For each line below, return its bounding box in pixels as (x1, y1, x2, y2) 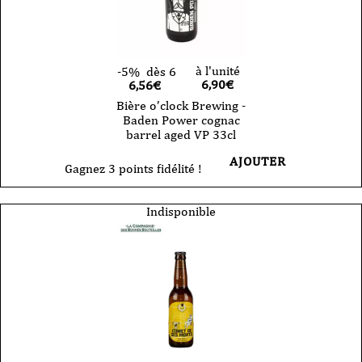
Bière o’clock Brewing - (116, 97, 246, 113)
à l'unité (195, 62, 240, 78)
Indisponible (146, 203, 216, 219)
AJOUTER (229, 153, 286, 169)
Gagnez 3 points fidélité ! (65, 160, 202, 176)
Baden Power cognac (122, 112, 240, 128)
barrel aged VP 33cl (126, 126, 236, 142)
